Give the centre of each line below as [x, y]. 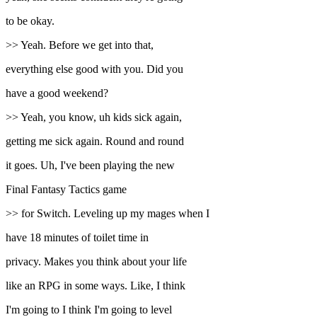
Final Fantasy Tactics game [66, 190]
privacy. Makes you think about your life [96, 262]
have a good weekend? [57, 93]
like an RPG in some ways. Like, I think [96, 286]
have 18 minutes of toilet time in [77, 238]
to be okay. [30, 21]
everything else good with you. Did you [94, 69]
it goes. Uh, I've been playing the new [90, 166]
